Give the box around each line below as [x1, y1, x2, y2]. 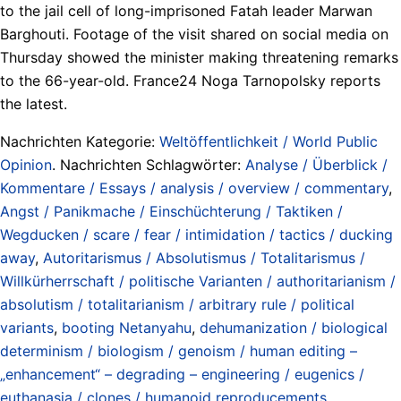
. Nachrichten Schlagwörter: [52, 155, 245, 174]
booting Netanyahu [62, 318, 192, 337]
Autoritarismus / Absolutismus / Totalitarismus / [43, 248, 365, 267]
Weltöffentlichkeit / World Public [159, 132, 378, 150]
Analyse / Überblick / [245, 155, 388, 174]
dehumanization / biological [200, 318, 388, 337]
